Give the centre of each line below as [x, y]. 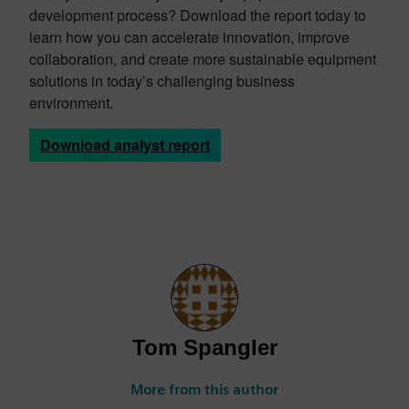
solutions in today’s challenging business [162, 80]
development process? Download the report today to [198, 15]
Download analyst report [125, 144]
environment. [71, 102]
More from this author [204, 389]
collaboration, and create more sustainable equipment [203, 58]
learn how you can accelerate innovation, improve [189, 37]
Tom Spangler [204, 347]
